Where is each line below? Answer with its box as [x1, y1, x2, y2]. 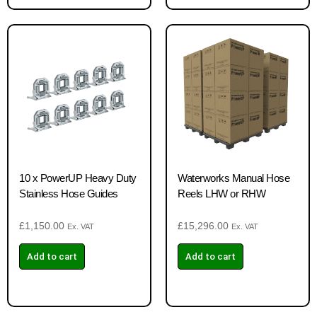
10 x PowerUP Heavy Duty [19, 172, 137, 184]
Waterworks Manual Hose [178, 172, 289, 184]
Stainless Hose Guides [19, 188, 118, 200]
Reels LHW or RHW [178, 188, 265, 200]
